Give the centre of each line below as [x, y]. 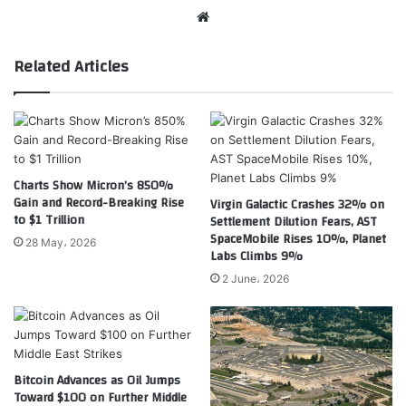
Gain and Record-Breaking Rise [99, 203]
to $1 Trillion [49, 221]
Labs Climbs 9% [256, 257]
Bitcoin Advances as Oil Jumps [97, 381]
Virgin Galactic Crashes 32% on [297, 205]
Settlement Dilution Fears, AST [294, 222]
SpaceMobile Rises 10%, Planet [298, 240]
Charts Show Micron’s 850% [93, 186]
